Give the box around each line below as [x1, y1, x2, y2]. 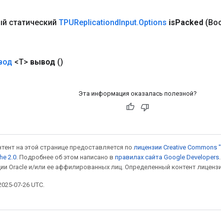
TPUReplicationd [59, 17, 119, 27]
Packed [175, 17, 203, 27]
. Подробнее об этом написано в [16, 153, 115, 161]
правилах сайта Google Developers [115, 153, 219, 161]
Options [139, 17, 167, 27]
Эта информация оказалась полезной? [78, 89, 197, 97]
